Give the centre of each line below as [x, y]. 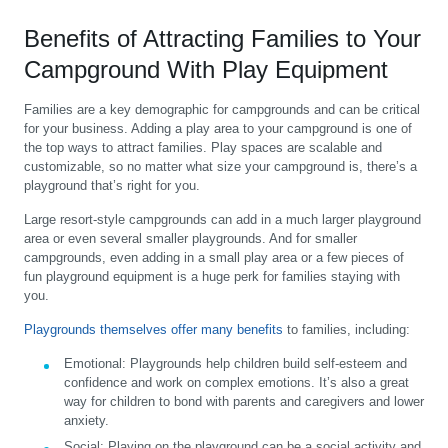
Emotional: [95, 363]
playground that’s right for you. [112, 185]
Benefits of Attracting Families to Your [222, 38]
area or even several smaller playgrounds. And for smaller [190, 238]
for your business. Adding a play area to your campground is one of [218, 128]
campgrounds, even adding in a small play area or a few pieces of [214, 257]
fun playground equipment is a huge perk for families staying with [212, 276]
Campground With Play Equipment [206, 69]
